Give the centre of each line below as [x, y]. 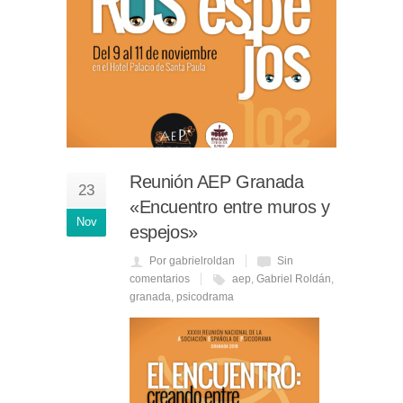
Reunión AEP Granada [217, 182]
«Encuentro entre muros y [230, 207]
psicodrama [205, 297]
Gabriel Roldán [294, 279]
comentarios [160, 279]
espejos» [164, 233]
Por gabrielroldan [192, 261]
